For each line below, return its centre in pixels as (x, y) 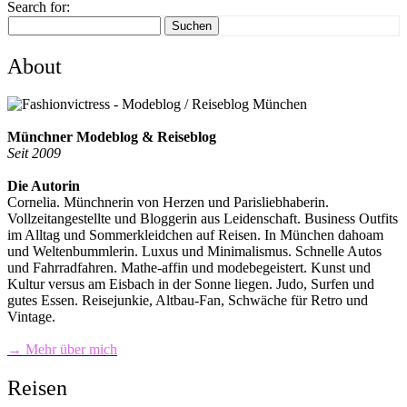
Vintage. (31, 317)
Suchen (192, 25)
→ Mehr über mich (62, 350)
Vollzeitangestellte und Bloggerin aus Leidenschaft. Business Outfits (203, 219)
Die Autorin (44, 186)
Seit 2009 (34, 154)
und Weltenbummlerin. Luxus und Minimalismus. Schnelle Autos (194, 252)
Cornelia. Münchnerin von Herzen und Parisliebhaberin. (168, 203)
